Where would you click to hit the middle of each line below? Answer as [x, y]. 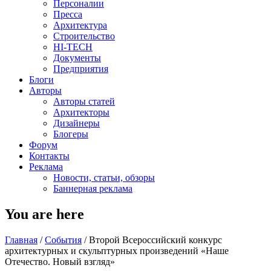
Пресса [68, 14]
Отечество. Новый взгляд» [60, 261]
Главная [21, 240]
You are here [44, 214]
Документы [77, 58]
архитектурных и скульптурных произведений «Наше [117, 250]
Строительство [84, 36]
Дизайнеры [77, 123]
